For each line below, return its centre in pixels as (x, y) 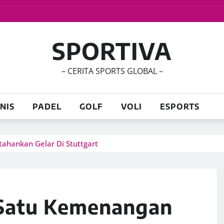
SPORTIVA (112, 51)
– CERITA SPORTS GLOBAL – (112, 71)
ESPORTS (180, 106)
